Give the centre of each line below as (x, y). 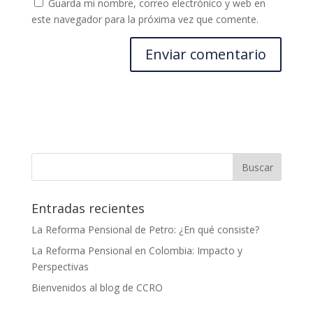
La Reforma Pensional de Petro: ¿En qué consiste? (145, 229)
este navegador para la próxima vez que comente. (145, 19)
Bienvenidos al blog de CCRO (97, 287)
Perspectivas (60, 266)
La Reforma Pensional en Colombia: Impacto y (137, 250)
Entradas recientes (88, 208)
